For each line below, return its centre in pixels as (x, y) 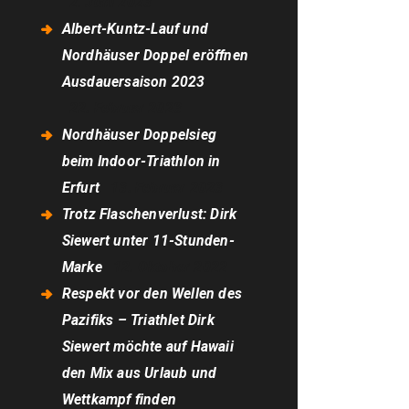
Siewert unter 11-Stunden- (148, 241)
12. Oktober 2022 (170, 267)
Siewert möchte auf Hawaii (147, 347)
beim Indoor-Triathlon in (141, 162)
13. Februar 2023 (167, 188)
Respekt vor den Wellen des (152, 294)
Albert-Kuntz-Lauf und (135, 29)
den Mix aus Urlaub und (139, 373)
